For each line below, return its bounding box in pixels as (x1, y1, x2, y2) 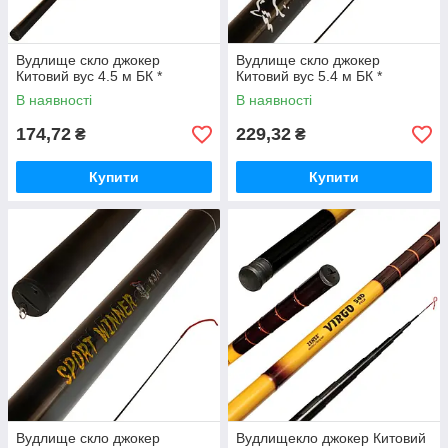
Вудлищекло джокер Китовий (236, 430, 426, 446)
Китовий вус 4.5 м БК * (16, 68, 162, 84)
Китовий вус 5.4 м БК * (236, 68, 382, 84)
